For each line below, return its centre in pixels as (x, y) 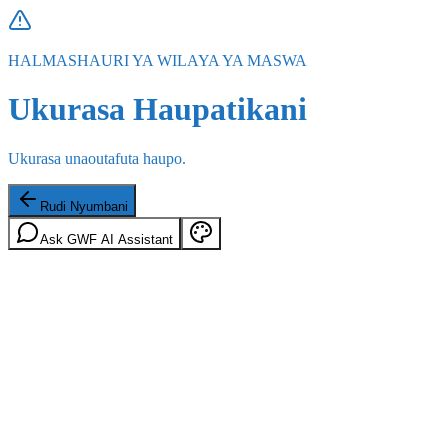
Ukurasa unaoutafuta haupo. (97, 158)
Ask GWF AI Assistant (106, 239)
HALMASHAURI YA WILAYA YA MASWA (157, 60)
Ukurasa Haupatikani (157, 109)
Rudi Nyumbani (84, 206)
